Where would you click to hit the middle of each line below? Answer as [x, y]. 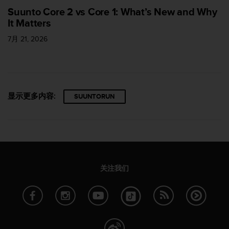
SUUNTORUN [95, 96]
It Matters [29, 23]
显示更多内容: [32, 96]
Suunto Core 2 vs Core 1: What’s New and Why [112, 12]
